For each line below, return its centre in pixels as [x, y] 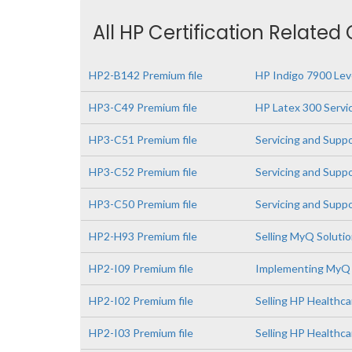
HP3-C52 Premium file [143, 172]
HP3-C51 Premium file [143, 139]
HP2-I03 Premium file [141, 333]
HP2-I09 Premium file [141, 268]
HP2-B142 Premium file [146, 75]
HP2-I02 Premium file [141, 301]
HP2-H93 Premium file [143, 236]
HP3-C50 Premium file [143, 204]
